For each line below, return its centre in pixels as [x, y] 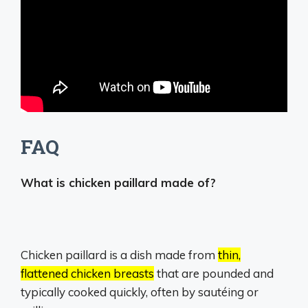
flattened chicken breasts [87, 273]
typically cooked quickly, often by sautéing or [140, 291]
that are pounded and [214, 273]
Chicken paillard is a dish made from [119, 254]
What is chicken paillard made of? [118, 182]
